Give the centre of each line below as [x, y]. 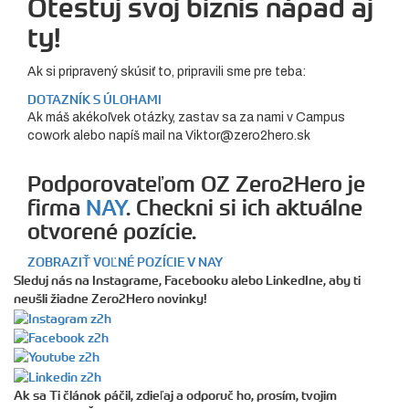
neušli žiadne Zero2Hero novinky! [110, 299]
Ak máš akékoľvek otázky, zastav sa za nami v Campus [186, 118]
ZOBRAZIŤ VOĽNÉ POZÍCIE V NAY [125, 262]
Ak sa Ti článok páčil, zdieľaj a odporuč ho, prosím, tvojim [175, 395]
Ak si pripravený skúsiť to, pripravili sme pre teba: [167, 72]
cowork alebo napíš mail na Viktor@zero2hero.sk [169, 136]
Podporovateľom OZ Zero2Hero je [196, 184]
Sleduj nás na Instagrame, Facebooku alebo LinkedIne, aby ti [187, 281]
